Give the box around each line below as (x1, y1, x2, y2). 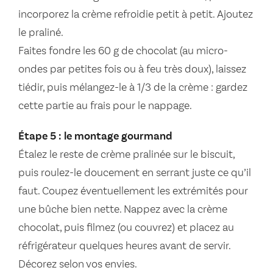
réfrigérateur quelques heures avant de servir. (18, 241, 230, 252)
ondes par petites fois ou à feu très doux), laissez (18, 64, 246, 76)
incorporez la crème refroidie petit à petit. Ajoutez (18, 9, 253, 21)
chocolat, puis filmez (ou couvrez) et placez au (18, 222, 234, 234)
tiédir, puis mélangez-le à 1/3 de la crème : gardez (18, 82, 247, 94)
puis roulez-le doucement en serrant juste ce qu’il (18, 168, 251, 179)
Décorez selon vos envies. (18, 259, 137, 271)
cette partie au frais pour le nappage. (18, 101, 192, 112)
